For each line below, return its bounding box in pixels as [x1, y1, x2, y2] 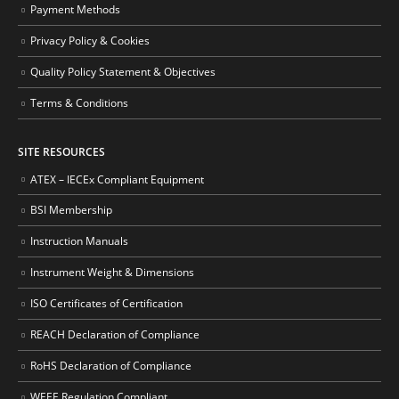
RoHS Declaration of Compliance [30, 357, 191, 372]
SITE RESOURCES [18, 143, 105, 159]
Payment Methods [30, 2, 120, 17]
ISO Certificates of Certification [30, 296, 183, 311]
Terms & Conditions [30, 95, 128, 110]
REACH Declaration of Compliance [30, 326, 199, 341]
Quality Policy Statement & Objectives [30, 64, 216, 79]
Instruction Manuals [30, 233, 128, 248]
